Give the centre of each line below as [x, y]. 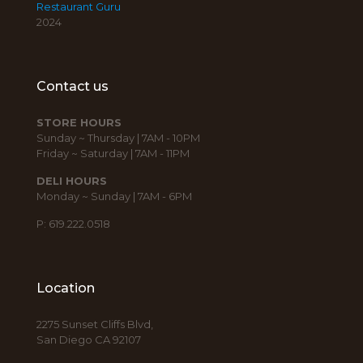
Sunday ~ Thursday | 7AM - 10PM [118, 138]
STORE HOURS [79, 122]
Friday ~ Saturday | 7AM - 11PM [113, 153]
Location [66, 288]
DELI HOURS [72, 181]
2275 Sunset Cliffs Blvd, [95, 324]
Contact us [73, 86]
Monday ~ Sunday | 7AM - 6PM [114, 196]
